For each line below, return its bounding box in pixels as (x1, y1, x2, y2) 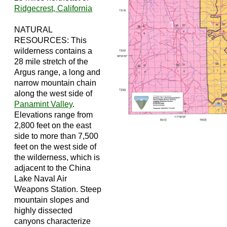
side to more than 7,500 (14, 131, 98, 140)
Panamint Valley (14, 99, 72, 108)
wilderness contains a (14, 46, 92, 55)
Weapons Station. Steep (14, 184, 101, 194)
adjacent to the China (14, 163, 91, 172)
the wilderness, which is (14, 153, 100, 162)
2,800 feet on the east (14, 121, 91, 130)
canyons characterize (14, 216, 91, 225)
